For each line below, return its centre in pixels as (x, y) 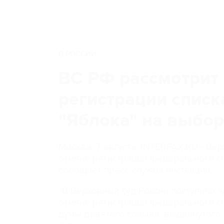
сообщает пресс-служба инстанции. (135, 170)
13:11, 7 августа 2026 (131, 54)
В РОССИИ (77, 54)
